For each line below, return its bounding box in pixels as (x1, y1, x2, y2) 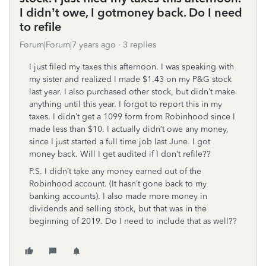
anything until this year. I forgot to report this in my (29, 99, 222, 109)
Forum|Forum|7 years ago (20, 40, 116, 50)
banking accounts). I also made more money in (29, 191, 207, 201)
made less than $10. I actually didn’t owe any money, (29, 124, 229, 134)
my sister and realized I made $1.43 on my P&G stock (29, 74, 232, 84)
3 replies (123, 40, 156, 50)
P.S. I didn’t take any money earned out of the (29, 166, 201, 176)
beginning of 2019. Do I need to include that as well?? (29, 216, 237, 226)
